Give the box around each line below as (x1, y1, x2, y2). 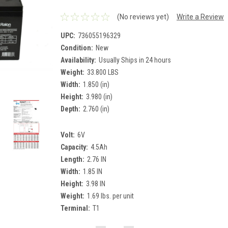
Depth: (61, 104, 80, 113)
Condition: (61, 43, 93, 52)
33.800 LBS (87, 68, 119, 76)
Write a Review (176, 12, 224, 21)
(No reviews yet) (117, 12, 169, 21)
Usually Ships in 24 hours (98, 55, 171, 64)
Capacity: (61, 142, 88, 151)
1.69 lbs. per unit (87, 191, 134, 200)
